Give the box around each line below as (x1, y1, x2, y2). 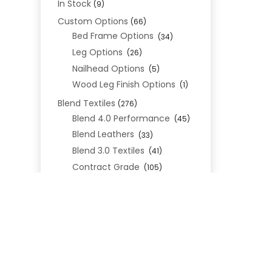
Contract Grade (72, 160, 140, 173)
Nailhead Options (72, 62, 144, 75)
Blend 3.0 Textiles (72, 144, 144, 157)
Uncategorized (58, 229, 120, 242)
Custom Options (58, 15, 129, 27)
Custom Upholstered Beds (58, 211, 169, 224)
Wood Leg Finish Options (72, 78, 175, 91)
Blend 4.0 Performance (72, 112, 170, 124)
